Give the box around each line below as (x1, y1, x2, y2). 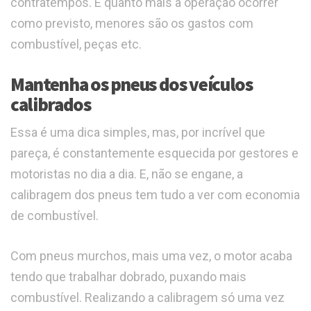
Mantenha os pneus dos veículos (10, 72, 253, 96)
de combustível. (10, 208, 99, 224)
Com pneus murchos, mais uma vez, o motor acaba (10, 249, 292, 264)
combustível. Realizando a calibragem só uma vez (10, 290, 285, 305)
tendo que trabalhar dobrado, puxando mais (10, 269, 246, 285)
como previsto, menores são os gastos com (10, 16, 253, 31)
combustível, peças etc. (10, 37, 142, 52)
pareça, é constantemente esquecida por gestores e (10, 146, 299, 161)
